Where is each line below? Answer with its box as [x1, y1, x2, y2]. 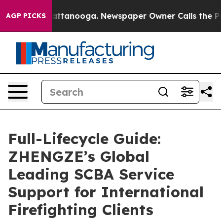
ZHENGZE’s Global [8, 147, 149, 166]
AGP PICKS [6, 11, 46, 20]
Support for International [8, 183, 204, 201]
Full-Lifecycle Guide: [8, 129, 161, 148]
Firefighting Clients [8, 200, 153, 219]
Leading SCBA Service [8, 165, 174, 184]
